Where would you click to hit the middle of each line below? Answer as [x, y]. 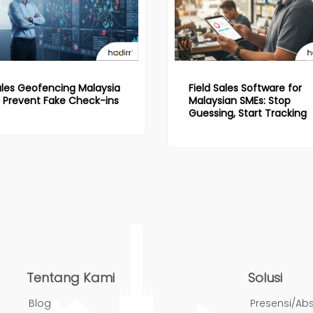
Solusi [265, 277]
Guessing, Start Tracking [248, 114]
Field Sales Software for [245, 88]
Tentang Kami [70, 277]
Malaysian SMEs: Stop [240, 101]
